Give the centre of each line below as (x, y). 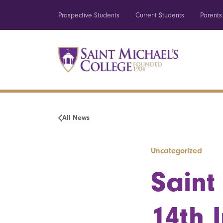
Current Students (160, 15)
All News (76, 118)
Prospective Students (89, 15)
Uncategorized (176, 151)
